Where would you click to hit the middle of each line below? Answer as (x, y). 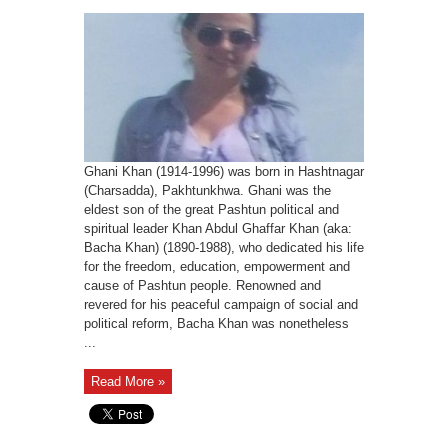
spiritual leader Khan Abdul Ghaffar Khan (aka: (218, 228)
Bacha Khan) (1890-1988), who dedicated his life (224, 247)
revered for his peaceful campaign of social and (221, 304)
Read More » (128, 381)
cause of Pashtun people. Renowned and (202, 285)
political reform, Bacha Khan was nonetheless (216, 323)
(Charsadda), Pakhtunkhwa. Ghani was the (207, 190)
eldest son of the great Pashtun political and (211, 209)
